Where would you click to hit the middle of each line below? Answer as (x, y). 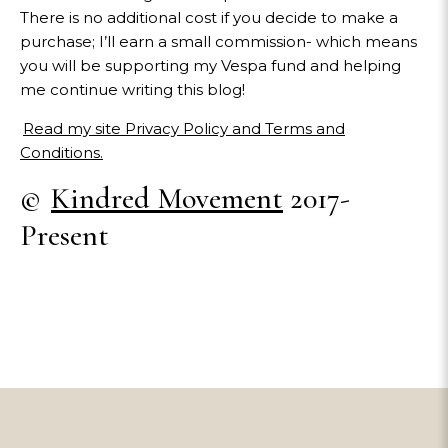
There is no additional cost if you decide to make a (209, 17)
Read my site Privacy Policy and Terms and (184, 128)
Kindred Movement (167, 198)
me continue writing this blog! (132, 89)
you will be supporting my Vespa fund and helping (210, 65)
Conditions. (61, 152)
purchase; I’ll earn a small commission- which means (218, 41)
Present (64, 235)
